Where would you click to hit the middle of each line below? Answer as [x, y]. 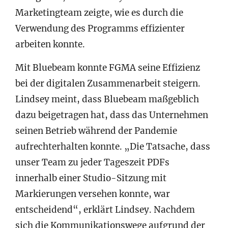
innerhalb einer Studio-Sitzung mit [91, 178]
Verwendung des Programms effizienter [100, 28]
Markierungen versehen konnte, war [93, 194]
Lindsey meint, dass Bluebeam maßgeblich [107, 99]
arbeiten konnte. [50, 44]
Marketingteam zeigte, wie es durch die [99, 12]
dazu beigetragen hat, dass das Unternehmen [112, 115]
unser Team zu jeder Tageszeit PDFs [92, 162]
